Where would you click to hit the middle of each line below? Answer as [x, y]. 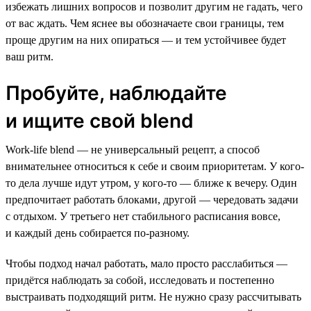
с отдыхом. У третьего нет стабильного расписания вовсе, [143, 216]
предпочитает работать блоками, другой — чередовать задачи [152, 199]
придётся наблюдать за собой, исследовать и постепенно [140, 280]
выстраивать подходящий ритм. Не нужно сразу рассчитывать [153, 296]
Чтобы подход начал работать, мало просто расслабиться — [146, 263]
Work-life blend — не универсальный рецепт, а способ [133, 149]
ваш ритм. [30, 56]
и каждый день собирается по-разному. [98, 233]
